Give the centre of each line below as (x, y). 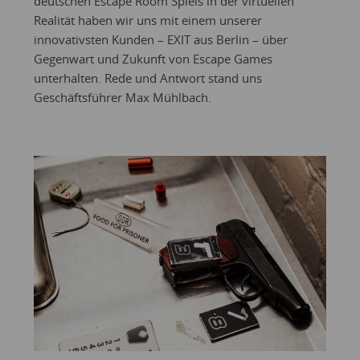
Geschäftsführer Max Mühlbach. (122, 97)
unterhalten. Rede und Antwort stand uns (147, 78)
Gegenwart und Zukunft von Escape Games (153, 59)
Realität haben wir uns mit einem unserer (147, 20)
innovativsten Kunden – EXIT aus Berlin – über (160, 39)
